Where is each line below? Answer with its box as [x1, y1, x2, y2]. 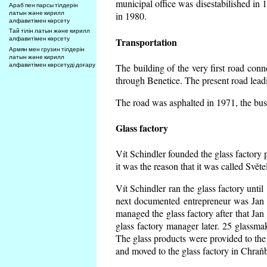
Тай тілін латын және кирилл [9, 27, 91, 35]
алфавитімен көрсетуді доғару [9, 61, 96, 69]
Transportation [116, 35, 177, 49]
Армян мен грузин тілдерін [9, 45, 85, 54]
